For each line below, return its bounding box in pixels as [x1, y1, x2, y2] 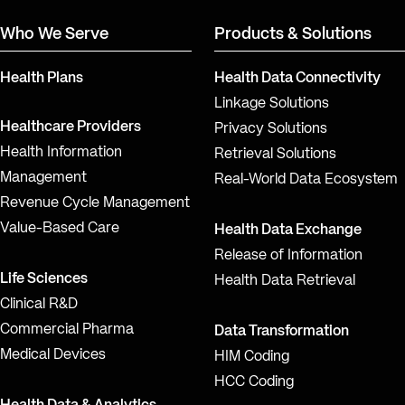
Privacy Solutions [213, 122, 327, 137]
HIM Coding [213, 350, 289, 365]
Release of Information [213, 249, 363, 264]
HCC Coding [213, 375, 294, 391]
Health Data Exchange [213, 223, 362, 239]
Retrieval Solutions [213, 147, 336, 163]
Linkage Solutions [213, 97, 329, 112]
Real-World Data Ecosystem [213, 173, 398, 188]
